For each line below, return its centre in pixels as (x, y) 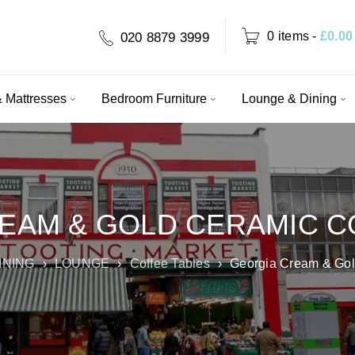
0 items (288, 36)
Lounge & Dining (289, 99)
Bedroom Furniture (154, 99)
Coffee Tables (170, 263)
